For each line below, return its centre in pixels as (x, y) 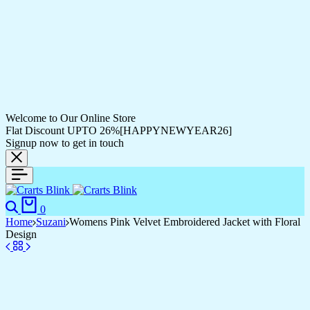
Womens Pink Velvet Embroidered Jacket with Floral (185, 222)
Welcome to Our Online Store (71, 118)
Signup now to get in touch (65, 143)
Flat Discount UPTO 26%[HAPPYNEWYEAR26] (119, 130)
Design (21, 234)
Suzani (51, 222)
